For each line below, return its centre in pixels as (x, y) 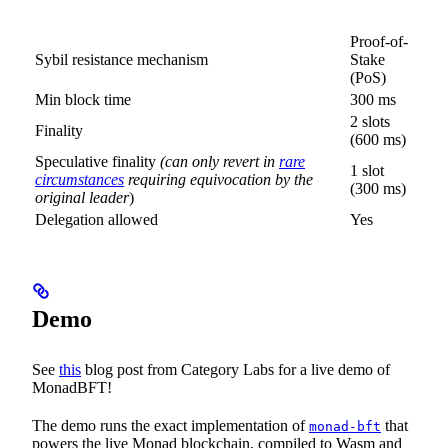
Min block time (83, 99)
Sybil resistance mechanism (121, 59)
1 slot (367, 170)
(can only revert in (219, 161)
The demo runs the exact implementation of (170, 425)
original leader (82, 197)
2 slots (370, 121)
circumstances (79, 179)
